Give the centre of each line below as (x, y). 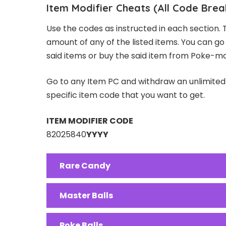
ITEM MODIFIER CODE (90, 121)
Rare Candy (85, 165)
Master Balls (86, 195)
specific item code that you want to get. (126, 95)
